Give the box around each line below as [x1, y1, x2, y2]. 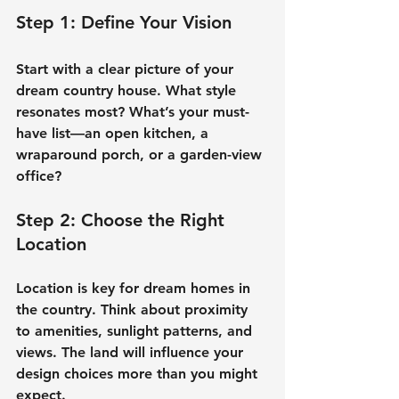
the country [16, 300, 92, 318]
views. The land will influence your [16, 343, 248, 361]
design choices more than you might [16, 364, 262, 382]
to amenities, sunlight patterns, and [16, 322, 256, 339]
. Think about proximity [92, 300, 252, 318]
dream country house [16, 81, 157, 99]
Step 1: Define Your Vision [16, 11, 232, 33]
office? [16, 167, 61, 184]
